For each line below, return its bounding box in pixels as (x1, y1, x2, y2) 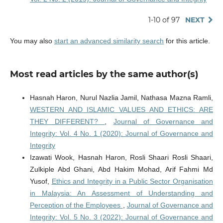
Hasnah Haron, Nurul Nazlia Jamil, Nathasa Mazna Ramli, (29, 93, 214, 102)
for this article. (163, 36, 210, 45)
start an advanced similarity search (54, 36, 164, 45)
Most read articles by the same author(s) (9, 68, 198, 80)
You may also (9, 36, 54, 45)
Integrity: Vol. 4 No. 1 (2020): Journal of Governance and (29, 129, 214, 137)
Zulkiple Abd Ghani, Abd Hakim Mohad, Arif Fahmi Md (29, 165, 214, 173)
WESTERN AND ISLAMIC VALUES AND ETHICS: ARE (29, 105, 214, 113)
